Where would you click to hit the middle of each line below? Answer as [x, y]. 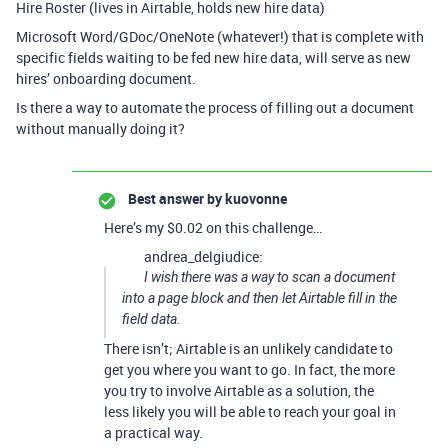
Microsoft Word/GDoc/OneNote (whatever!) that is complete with [220, 36]
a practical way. [153, 432]
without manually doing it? [100, 128]
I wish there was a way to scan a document [269, 277]
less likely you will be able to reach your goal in [250, 411]
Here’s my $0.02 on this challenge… [213, 227]
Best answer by [175, 198]
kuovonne [254, 198]
